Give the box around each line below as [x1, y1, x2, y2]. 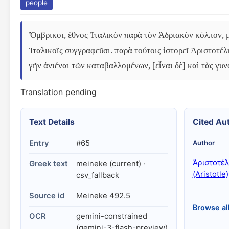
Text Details [29, 117, 75, 127]
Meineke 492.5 [76, 191, 130, 200]
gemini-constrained [76, 212, 147, 221]
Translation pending [20, 87, 97, 97]
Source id [29, 191, 64, 200]
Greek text [29, 159, 68, 168]
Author [192, 139, 215, 147]
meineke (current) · [76, 159, 145, 168]
